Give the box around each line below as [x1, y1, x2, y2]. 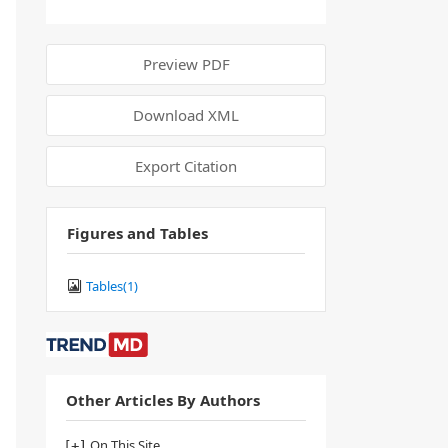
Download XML [133, 105, 239, 125]
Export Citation [135, 156, 237, 176]
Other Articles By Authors [66, 390, 260, 410]
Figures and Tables [67, 223, 208, 243]
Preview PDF [142, 54, 230, 74]
